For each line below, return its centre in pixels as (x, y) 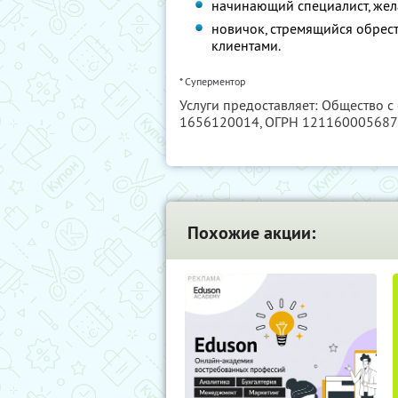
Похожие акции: (251, 233)
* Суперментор (212, 81)
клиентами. (247, 45)
